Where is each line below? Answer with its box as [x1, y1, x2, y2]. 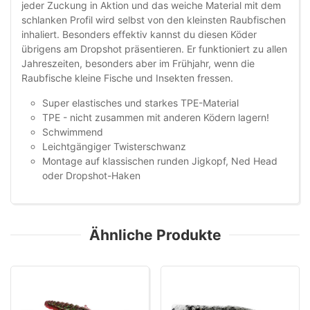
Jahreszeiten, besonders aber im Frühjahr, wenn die [21, 57, 255, 70]
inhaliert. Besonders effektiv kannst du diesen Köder [21, 28, 257, 41]
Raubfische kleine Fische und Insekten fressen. [21, 72, 233, 84]
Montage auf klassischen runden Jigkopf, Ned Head [42, 155, 277, 167]
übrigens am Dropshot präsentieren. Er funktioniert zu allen [21, 43, 287, 55]
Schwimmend [42, 126, 103, 138]
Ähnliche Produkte [89, 226, 221, 244]
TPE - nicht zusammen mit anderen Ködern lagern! [42, 111, 269, 124]
